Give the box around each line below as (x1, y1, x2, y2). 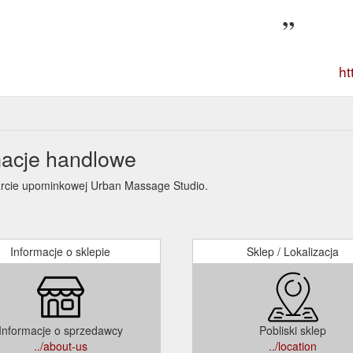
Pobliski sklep (259, 321, 326, 338)
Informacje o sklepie (10, 243, 110, 259)
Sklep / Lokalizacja (247, 243, 339, 259)
